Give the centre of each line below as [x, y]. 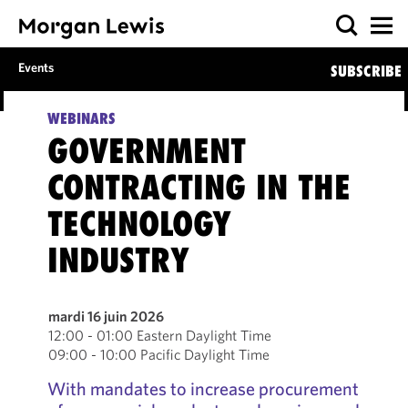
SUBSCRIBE [366, 71]
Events [36, 67]
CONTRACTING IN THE [199, 187]
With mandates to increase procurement [203, 388]
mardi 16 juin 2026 [106, 316]
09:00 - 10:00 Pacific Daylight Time [158, 354]
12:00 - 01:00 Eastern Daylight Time [159, 335]
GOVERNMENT [146, 151]
